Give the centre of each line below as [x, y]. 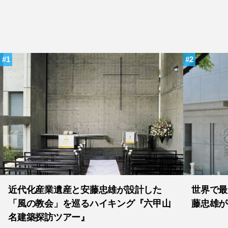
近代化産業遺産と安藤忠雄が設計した [85, 190]
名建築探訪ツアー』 [49, 217]
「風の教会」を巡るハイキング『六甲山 [90, 204]
